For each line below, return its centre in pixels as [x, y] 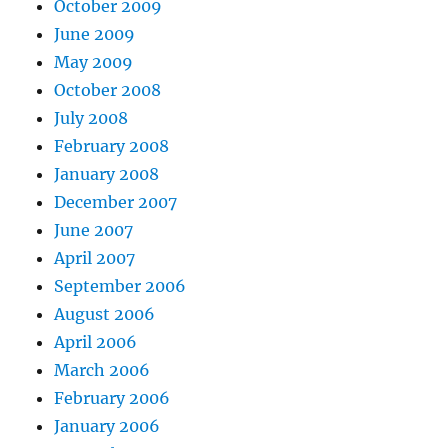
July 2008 [91, 118]
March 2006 [102, 370]
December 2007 [116, 202]
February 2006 [112, 398]
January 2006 [107, 426]
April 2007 [95, 258]
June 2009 [95, 34]
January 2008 [107, 174]
